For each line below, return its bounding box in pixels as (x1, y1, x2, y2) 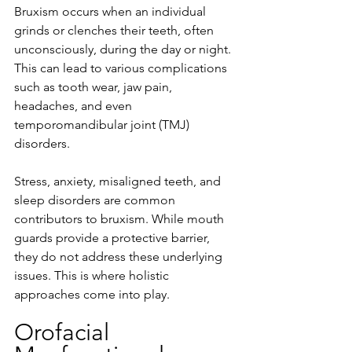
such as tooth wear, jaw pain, (14, 79, 175, 94)
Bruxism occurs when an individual (14, 3, 209, 19)
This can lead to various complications (14, 60, 230, 75)
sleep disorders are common (14, 192, 178, 207)
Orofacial (14, 317, 115, 346)
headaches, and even (14, 97, 135, 113)
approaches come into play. (14, 286, 170, 302)
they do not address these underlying (14, 248, 225, 264)
